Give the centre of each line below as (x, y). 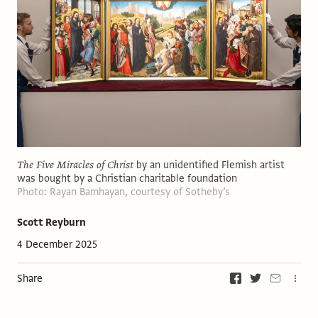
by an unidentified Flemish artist (210, 164)
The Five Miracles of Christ (77, 164)
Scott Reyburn (51, 222)
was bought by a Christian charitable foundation (127, 178)
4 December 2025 (57, 244)
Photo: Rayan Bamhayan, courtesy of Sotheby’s (124, 191)
